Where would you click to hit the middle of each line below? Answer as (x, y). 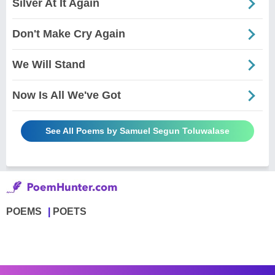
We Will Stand (49, 65)
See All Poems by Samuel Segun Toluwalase (137, 131)
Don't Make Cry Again (69, 34)
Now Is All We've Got (67, 95)
